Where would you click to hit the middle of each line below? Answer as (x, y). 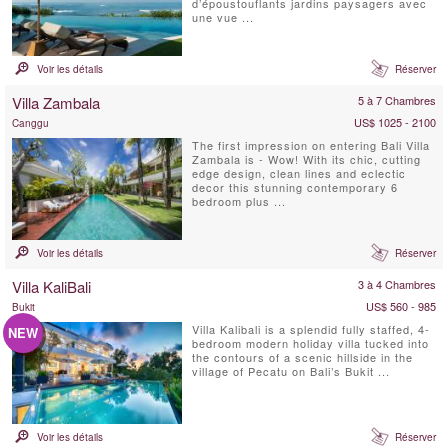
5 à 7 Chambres (397, 100)
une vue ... (222, 17)
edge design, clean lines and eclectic (298, 173)
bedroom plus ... (238, 201)
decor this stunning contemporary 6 (294, 187)
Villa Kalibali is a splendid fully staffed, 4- (310, 328)
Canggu (30, 123)
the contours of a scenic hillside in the (302, 356)
